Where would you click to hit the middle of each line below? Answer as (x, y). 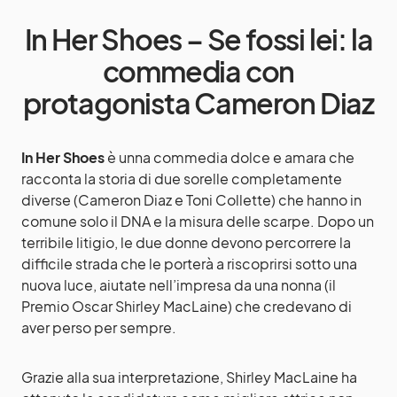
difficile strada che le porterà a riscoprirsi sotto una (189, 264)
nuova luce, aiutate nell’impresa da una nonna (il (179, 285)
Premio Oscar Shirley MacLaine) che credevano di (187, 306)
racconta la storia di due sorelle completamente (182, 179)
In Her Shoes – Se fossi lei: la (198, 39)
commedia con (198, 71)
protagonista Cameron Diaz (198, 103)
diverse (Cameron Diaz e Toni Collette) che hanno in (191, 200)
